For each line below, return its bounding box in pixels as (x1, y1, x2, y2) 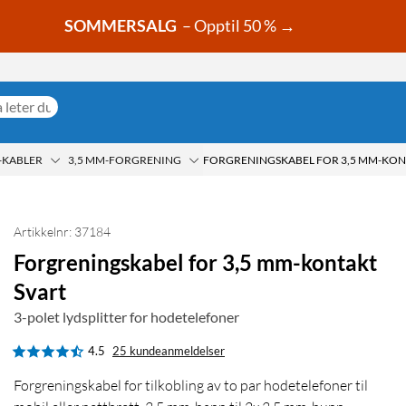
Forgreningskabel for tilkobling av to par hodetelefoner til (14, 376, 368, 395)
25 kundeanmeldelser (112, 343, 225, 359)
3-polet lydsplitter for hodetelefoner (14, 308, 239, 326)
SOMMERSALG (64, 15, 177, 36)
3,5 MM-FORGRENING (68, 152, 181, 167)
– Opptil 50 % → (177, 15, 298, 36)
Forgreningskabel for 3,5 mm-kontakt (14, 249, 377, 276)
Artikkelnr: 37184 (14, 224, 111, 240)
